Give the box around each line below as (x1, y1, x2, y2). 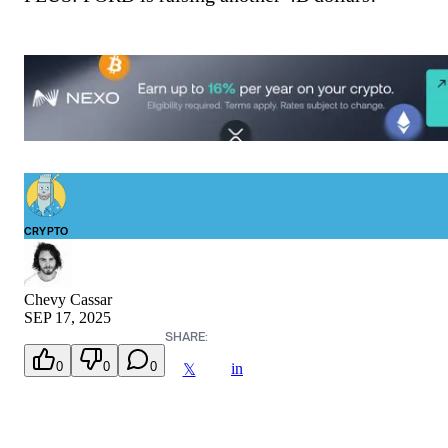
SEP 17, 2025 (24, 309, 111, 327)
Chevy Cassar (24, 291, 112, 309)
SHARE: (165, 329, 208, 345)
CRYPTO (24, 225, 69, 238)
